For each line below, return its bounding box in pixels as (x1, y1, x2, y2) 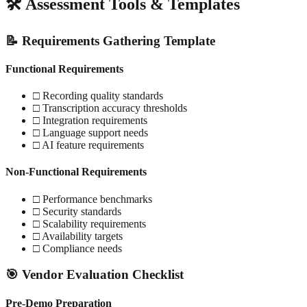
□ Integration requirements (33, 114, 147, 127)
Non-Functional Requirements (5, 166, 147, 178)
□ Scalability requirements (33, 217, 146, 230)
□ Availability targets (33, 230, 123, 242)
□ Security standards (33, 205, 121, 217)
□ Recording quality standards (33, 90, 163, 102)
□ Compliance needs (33, 242, 122, 254)
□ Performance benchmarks (33, 193, 152, 205)
